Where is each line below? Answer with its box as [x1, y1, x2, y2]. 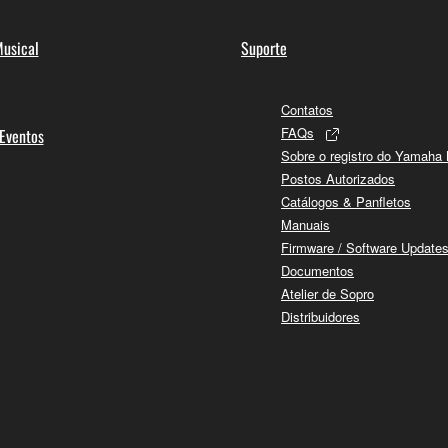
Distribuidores [281, 307, 360, 327]
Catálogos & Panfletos [281, 192, 411, 212]
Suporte [241, 36, 287, 61]
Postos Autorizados [281, 169, 395, 189]
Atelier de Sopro [281, 284, 374, 304]
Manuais [281, 215, 330, 235]
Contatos [281, 100, 333, 120]
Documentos [281, 261, 354, 281]
